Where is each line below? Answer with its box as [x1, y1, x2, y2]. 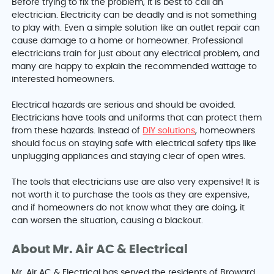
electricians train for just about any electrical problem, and [12, 50, 260, 59]
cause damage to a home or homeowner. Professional [12, 37, 243, 46]
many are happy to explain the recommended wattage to [12, 62, 257, 72]
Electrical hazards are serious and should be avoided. [12, 101, 236, 110]
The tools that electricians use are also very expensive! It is [12, 178, 260, 187]
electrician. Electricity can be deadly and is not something [12, 11, 257, 20]
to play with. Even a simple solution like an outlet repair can [12, 24, 261, 33]
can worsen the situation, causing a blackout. [12, 217, 204, 226]
